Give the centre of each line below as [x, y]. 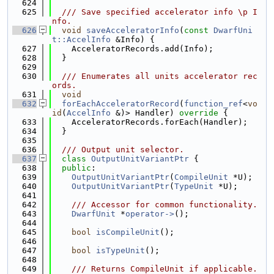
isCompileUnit [128, 232]
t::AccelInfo [81, 39]
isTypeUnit [120, 250]
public [76, 168]
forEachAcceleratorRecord [120, 104]
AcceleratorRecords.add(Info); [133, 49]
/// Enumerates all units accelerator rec [155, 76]
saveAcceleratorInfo [133, 30]
